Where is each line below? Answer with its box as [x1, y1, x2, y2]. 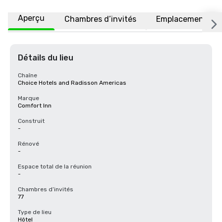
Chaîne [18, 72, 37, 79]
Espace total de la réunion [18, 163, 92, 170]
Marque [18, 95, 39, 102]
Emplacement [156, 14, 207, 24]
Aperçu [18, 13, 45, 23]
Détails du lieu [18, 53, 73, 62]
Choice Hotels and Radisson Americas [18, 79, 126, 86]
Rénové [18, 140, 39, 147]
